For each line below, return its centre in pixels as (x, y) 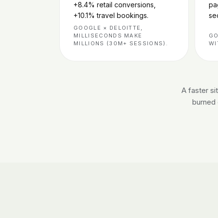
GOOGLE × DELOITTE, (108, 27)
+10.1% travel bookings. (111, 15)
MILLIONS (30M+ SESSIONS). (121, 43)
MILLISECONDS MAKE (108, 35)
